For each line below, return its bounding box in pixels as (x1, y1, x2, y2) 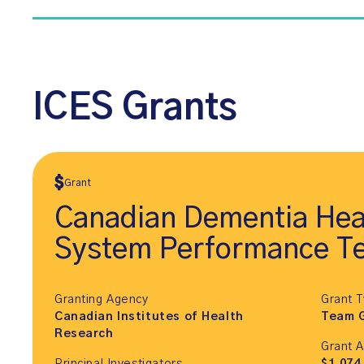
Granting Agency (54, 294, 149, 306)
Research (54, 328, 114, 340)
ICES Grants (32, 90, 237, 127)
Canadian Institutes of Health (54, 311, 244, 323)
